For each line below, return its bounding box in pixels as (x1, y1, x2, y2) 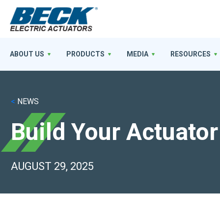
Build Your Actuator (11, 118, 218, 146)
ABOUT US (10, 50, 44, 58)
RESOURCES (170, 50, 211, 58)
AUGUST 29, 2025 (11, 160, 94, 172)
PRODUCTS (66, 50, 105, 58)
